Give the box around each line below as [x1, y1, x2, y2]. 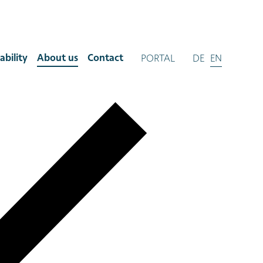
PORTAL [141, 51, 175, 67]
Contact [87, 50, 123, 66]
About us [37, 50, 78, 66]
